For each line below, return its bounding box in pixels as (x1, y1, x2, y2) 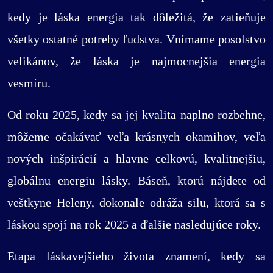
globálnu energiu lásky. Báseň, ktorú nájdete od (7, 173, 266, 187)
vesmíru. (7, 76, 51, 90)
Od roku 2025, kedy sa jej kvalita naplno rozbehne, (7, 107, 266, 121)
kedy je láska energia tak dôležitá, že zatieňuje (7, 10, 266, 24)
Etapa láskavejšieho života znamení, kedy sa (7, 249, 266, 263)
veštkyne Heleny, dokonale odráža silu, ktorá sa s (7, 195, 266, 209)
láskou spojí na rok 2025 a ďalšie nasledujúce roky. (7, 217, 261, 231)
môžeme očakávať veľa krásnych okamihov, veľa (7, 129, 266, 143)
